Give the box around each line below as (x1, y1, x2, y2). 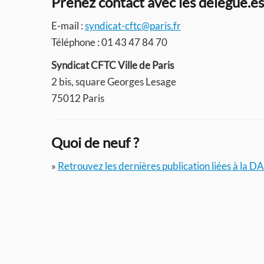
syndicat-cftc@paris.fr (85, 19, 181, 32)
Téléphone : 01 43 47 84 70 (51, 36, 167, 48)
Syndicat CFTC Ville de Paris (51, 59, 174, 71)
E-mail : (51, 19, 85, 32)
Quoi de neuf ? (51, 134, 139, 151)
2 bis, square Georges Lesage (51, 75, 176, 88)
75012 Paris (51, 92, 104, 104)
